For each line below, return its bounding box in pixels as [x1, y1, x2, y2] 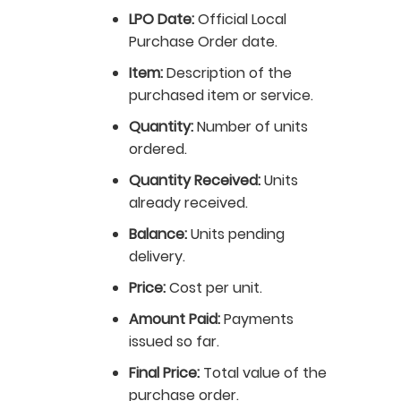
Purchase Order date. [129, 31, 277, 53]
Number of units [193, 116, 308, 138]
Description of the [163, 63, 292, 84]
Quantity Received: [129, 170, 260, 192]
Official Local [194, 9, 286, 30]
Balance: [129, 224, 187, 245]
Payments [220, 309, 294, 330]
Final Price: [129, 363, 200, 384]
